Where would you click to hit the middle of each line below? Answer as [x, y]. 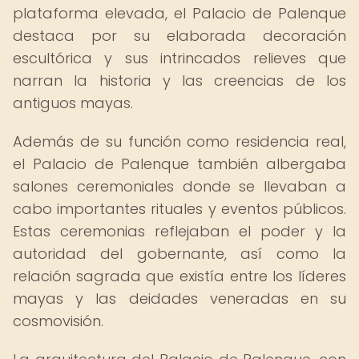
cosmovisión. [58, 321]
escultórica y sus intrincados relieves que [179, 58]
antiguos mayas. [73, 103]
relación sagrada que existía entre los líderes [179, 276]
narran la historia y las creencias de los [179, 81]
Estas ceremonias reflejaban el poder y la [179, 231]
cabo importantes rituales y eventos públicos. [179, 209]
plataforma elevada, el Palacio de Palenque [179, 13]
